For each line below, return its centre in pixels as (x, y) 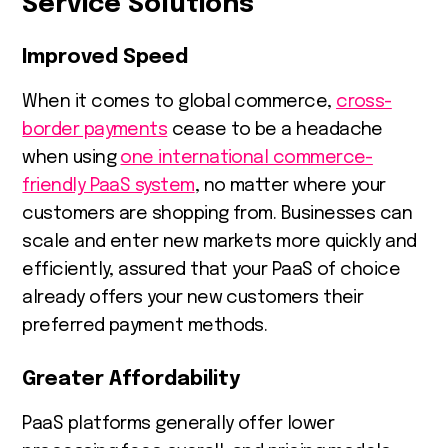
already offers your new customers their (193, 297)
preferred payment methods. (145, 325)
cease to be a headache (275, 129)
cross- (364, 101)
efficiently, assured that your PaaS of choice (211, 269)
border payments (95, 129)
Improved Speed (105, 57)
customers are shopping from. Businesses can (217, 213)
